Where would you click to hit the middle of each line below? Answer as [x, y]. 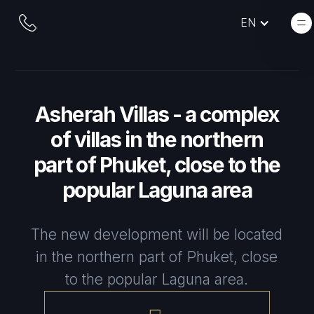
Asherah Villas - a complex [157, 114]
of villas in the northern [157, 139]
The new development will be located [157, 234]
